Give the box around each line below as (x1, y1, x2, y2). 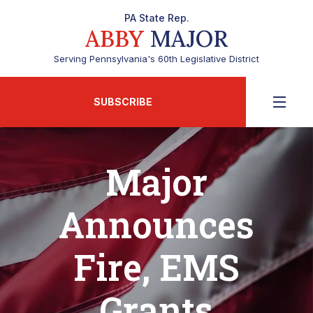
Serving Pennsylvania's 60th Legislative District (54, 53, 259, 64)
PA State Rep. (124, 12, 189, 24)
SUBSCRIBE (94, 96, 152, 108)
